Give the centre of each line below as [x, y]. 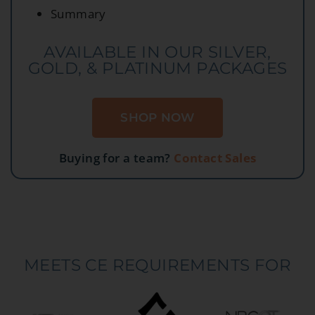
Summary [78, 14]
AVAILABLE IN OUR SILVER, [157, 52]
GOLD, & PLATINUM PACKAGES [157, 69]
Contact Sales [215, 158]
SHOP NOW [157, 118]
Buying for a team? [115, 158]
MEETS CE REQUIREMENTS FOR [157, 265]
